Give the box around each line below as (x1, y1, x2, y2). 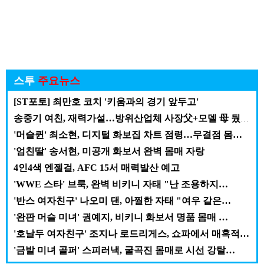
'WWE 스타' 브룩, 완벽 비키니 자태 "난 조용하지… (14, 179, 228, 190)
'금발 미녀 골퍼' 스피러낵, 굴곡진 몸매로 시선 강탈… (14, 245, 235, 256)
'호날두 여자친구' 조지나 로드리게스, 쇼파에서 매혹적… (14, 229, 249, 239)
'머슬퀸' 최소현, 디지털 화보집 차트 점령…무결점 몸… (14, 130, 242, 140)
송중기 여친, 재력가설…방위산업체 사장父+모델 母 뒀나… (240, 114, 249, 124)
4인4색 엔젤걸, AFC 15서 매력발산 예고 (14, 163, 180, 173)
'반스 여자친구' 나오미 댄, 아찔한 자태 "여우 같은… (14, 196, 231, 206)
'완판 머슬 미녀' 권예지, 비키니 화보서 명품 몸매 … (14, 212, 228, 223)
